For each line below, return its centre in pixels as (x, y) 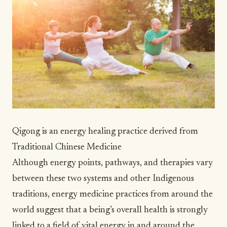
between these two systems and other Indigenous (103, 179)
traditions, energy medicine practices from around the (112, 194)
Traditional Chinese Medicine (67, 147)
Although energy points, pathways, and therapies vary (112, 163)
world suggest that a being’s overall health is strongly (110, 210)
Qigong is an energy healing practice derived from (105, 131)
